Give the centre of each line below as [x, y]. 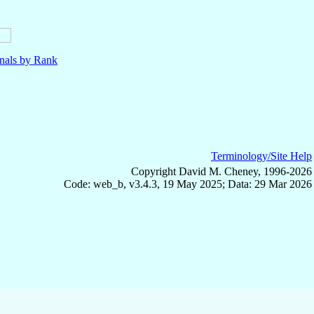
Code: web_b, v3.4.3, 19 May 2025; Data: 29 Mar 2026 [188, 184]
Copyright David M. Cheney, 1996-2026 [221, 171]
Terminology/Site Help [261, 156]
